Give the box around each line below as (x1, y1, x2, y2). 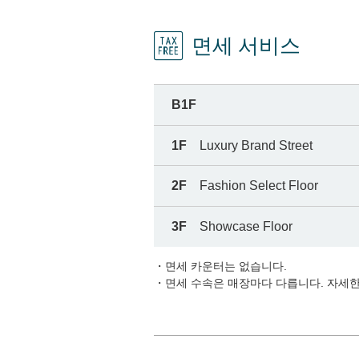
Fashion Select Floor (200, 179, 319, 193)
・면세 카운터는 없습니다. (154, 259, 287, 272)
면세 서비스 (191, 32, 301, 60)
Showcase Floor (200, 219, 293, 233)
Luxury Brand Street (200, 138, 313, 152)
